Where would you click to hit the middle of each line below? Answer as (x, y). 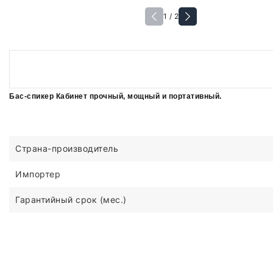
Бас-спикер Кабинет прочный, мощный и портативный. (115, 97)
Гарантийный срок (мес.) (71, 200)
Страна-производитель (67, 149)
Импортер (38, 174)
